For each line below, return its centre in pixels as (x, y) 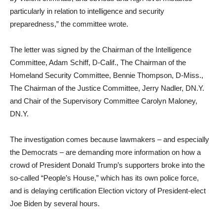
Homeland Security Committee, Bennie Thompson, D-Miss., (107, 75)
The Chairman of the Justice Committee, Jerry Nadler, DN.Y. (107, 88)
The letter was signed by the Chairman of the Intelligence (101, 50)
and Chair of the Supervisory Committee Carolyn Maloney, (104, 101)
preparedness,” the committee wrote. (69, 24)
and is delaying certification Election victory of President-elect (108, 191)
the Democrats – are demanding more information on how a (105, 152)
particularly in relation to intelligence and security (87, 11)
